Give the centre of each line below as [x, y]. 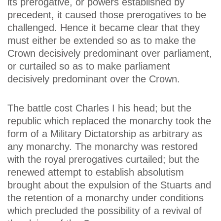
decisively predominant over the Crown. [94, 79]
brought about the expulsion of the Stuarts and [109, 185]
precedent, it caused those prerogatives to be [107, 15]
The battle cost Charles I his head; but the [99, 108]
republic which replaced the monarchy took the [109, 121]
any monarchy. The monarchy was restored [103, 147]
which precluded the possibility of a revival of [105, 211]
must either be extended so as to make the [102, 41]
